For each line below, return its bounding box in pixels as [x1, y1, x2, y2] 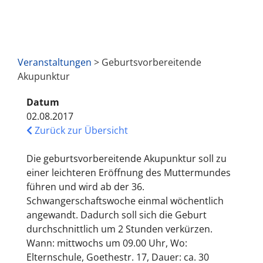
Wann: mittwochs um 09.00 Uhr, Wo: [26, 236, 187, 249]
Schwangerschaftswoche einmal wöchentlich [26, 194, 224, 207]
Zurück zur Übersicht [32, 123, 128, 137]
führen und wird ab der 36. [26, 180, 144, 193]
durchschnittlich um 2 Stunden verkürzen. [26, 222, 213, 235]
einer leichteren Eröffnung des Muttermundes [26, 166, 231, 179]
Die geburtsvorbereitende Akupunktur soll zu [26, 151, 227, 165]
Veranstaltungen [18, 55, 92, 69]
